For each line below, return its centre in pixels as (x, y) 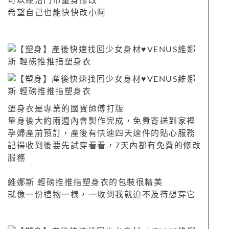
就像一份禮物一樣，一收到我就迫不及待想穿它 (102, 194)
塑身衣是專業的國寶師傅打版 (66, 109)
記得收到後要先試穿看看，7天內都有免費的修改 (104, 145)
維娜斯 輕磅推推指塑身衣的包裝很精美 (85, 182)
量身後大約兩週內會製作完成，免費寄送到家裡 (102, 121)
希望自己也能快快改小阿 (57, 13)
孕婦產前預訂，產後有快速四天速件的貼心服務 (102, 133)
